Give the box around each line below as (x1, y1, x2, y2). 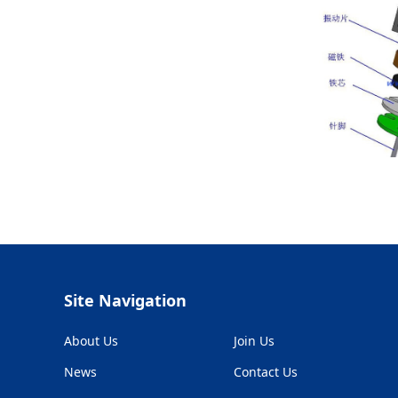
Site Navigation (64, 290, 187, 312)
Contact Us (233, 363, 298, 381)
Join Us (233, 332, 275, 350)
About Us (64, 332, 118, 350)
